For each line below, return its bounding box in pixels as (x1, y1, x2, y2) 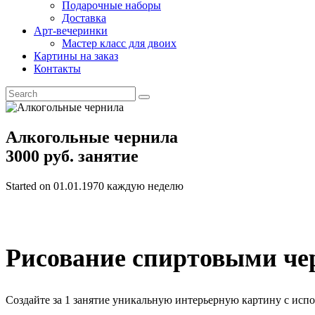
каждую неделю (107, 179, 184, 192)
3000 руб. (6, 146, 78, 165)
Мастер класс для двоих (62, 37, 176, 49)
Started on (6, 179, 53, 192)
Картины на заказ (34, 50, 118, 62)
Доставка (62, 12, 106, 24)
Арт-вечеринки (34, 25, 108, 37)
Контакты (34, 63, 81, 75)
